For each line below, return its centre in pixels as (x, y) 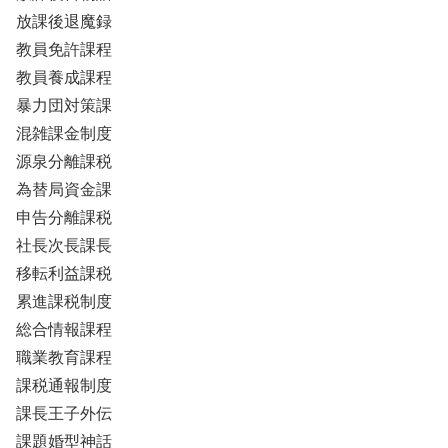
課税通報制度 (64, 385)
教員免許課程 (64, 49)
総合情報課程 (64, 329)
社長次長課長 (64, 245)
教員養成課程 (64, 77)
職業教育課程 (64, 357)
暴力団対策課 (64, 105)
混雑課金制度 (64, 133)
